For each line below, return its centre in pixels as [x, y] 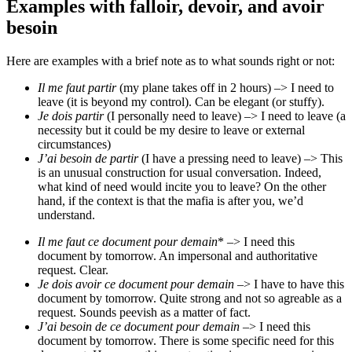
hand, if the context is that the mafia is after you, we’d [170, 201]
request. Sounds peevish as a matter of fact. [144, 313]
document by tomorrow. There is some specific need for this [186, 341]
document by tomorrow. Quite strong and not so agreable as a [190, 299]
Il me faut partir [77, 88]
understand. [66, 215]
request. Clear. [73, 270]
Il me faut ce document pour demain [128, 242]
